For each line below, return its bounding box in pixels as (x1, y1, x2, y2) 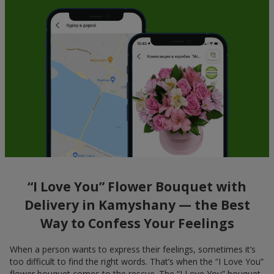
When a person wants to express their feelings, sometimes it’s (10, 243, 256, 255)
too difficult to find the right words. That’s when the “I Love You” (10, 255, 264, 267)
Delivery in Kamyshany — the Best (24, 196, 250, 214)
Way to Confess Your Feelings (40, 215, 234, 232)
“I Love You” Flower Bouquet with (28, 178, 246, 196)
